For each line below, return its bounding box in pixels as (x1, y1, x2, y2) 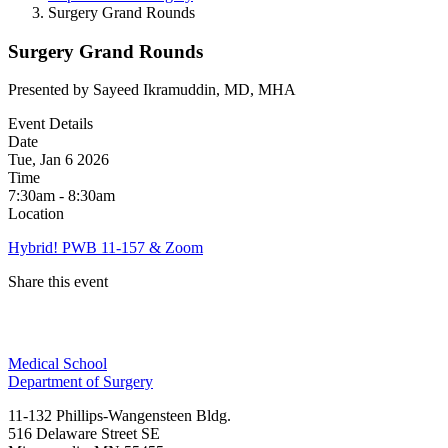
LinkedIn (8, 362, 66, 380)
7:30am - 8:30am (8, 187, 115, 205)
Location (8, 205, 64, 223)
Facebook (8, 330, 70, 348)
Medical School (8, 355, 107, 373)
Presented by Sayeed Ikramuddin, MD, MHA (8, 81, 296, 99)
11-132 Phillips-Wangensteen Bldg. (8, 407, 231, 425)
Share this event (8, 273, 108, 291)
